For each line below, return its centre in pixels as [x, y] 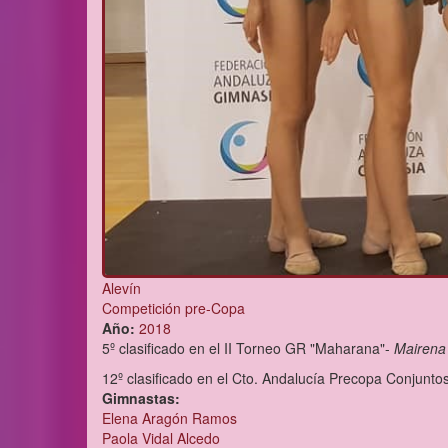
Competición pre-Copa [173, 307]
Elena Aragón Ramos [169, 417]
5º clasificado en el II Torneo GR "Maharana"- [248, 347]
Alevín [121, 287]
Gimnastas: [143, 397]
